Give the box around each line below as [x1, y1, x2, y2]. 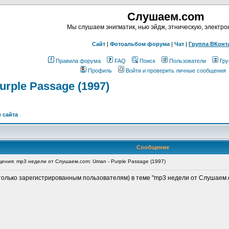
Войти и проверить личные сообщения [126, 67, 226, 74]
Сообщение [136, 144, 169, 150]
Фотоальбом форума [110, 41, 170, 47]
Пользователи [169, 58, 206, 64]
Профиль [88, 67, 112, 74]
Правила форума [55, 58, 101, 64]
